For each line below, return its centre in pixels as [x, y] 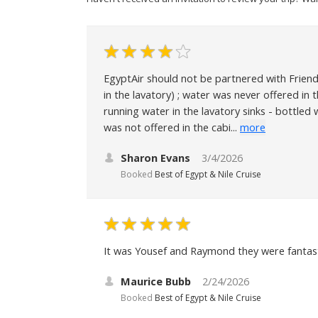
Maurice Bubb [156, 281]
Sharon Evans [155, 158]
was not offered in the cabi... [170, 127]
